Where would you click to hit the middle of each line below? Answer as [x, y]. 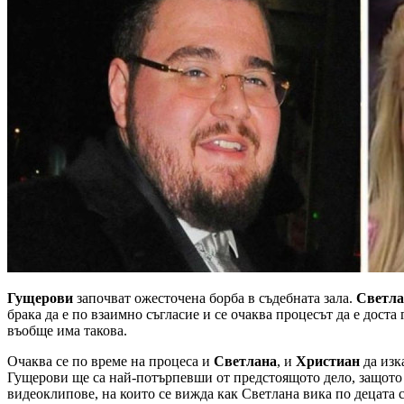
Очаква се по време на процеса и [110, 361]
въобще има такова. [67, 330]
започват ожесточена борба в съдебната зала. [215, 298]
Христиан [328, 361]
